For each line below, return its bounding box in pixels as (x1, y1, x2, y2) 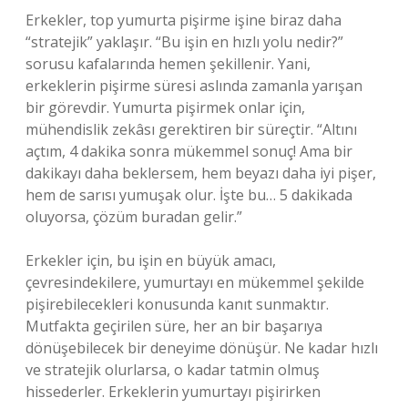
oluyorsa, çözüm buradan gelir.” (25, 207, 242, 227)
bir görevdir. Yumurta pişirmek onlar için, (25, 97, 305, 117)
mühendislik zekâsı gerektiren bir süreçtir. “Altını (25, 119, 357, 139)
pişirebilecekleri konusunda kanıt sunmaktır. (25, 294, 329, 314)
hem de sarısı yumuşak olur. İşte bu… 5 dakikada (25, 185, 352, 205)
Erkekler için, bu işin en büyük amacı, (25, 250, 276, 270)
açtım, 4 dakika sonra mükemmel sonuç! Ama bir (25, 141, 352, 161)
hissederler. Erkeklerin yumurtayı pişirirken (25, 382, 321, 402)
